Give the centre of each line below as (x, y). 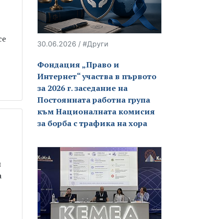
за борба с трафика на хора (92, 123)
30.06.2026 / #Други (73, 44)
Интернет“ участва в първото (97, 76)
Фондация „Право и (78, 64)
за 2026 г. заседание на (82, 88)
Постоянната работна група (94, 99)
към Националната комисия (96, 111)
